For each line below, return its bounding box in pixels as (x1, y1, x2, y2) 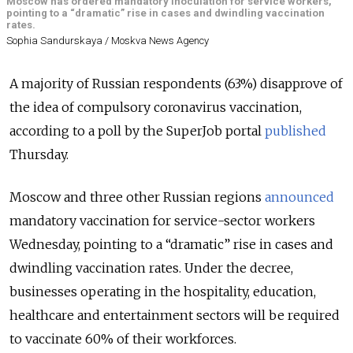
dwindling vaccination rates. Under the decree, (9, 260, 293, 277)
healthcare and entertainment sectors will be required (9, 307, 340, 324)
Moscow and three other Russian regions (9, 189, 265, 206)
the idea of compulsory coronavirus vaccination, (9, 99, 302, 116)
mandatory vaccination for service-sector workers (9, 213, 315, 229)
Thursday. (9, 147, 72, 163)
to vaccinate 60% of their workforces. (9, 331, 240, 347)
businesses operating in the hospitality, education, (9, 284, 316, 300)
